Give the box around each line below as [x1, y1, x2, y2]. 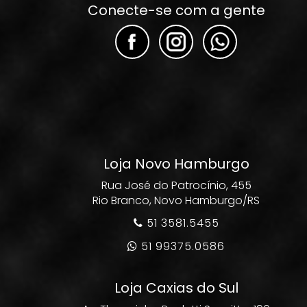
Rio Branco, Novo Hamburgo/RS [93, 193, 260, 208]
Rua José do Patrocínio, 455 [101, 177, 251, 193]
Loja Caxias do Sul [114, 278, 238, 297]
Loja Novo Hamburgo [103, 154, 249, 173]
